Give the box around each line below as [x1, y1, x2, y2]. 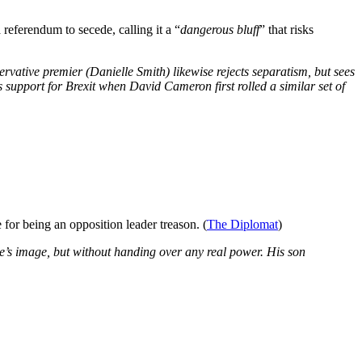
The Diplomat [207, 217, 278, 231]
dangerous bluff [180, 22, 259, 36]
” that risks [259, 22, 314, 36]
